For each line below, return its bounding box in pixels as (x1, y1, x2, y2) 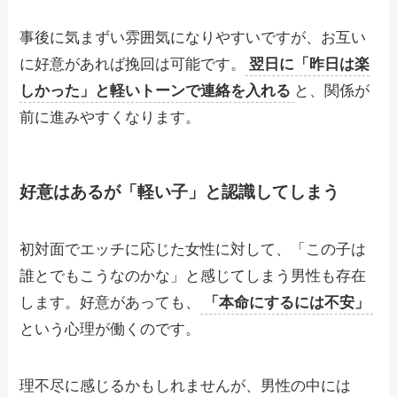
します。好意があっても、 (19, 294, 201, 312)
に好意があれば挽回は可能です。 (19, 55, 246, 73)
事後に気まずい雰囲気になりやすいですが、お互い (19, 28, 367, 46)
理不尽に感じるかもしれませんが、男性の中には (19, 378, 352, 395)
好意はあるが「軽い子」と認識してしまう (19, 182, 340, 201)
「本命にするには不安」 (204, 294, 370, 312)
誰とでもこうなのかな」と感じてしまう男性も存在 (19, 268, 367, 285)
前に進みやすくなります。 (19, 108, 201, 126)
